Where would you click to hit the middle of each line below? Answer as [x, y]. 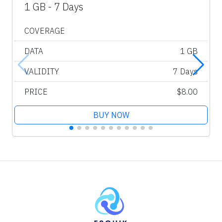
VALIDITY [42, 72]
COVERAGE [45, 31]
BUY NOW [111, 115]
